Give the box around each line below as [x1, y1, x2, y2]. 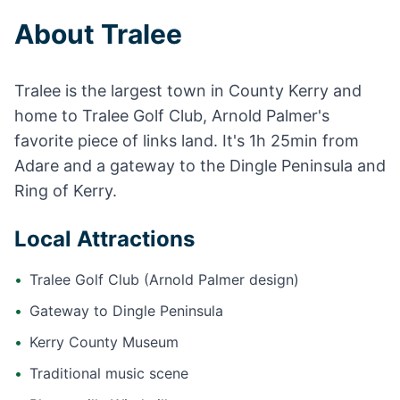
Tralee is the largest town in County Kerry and [14, 81, 362, 100]
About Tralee [14, 18, 182, 50]
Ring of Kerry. [14, 181, 117, 200]
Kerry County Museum [29, 333, 179, 351]
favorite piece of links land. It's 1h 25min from [14, 131, 359, 150]
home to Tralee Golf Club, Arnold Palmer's [14, 106, 329, 125]
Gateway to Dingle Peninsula [29, 302, 223, 320]
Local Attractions [14, 226, 195, 252]
